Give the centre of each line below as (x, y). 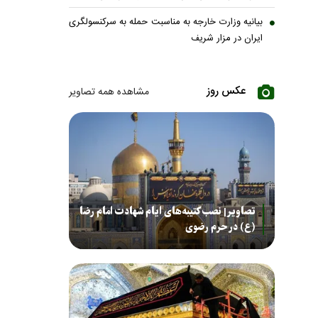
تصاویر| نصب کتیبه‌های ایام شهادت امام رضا (168, 212)
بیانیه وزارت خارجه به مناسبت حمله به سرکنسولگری (165, 22)
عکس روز (226, 92)
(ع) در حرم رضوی (220, 227)
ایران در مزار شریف (227, 39)
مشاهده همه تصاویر (109, 93)
